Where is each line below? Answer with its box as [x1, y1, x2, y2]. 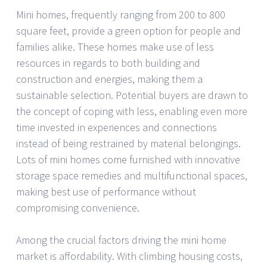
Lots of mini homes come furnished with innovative [16, 153, 240, 167]
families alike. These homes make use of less [16, 40, 214, 54]
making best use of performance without [16, 185, 196, 199]
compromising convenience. [16, 201, 139, 215]
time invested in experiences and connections [16, 120, 217, 135]
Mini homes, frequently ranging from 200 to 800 [16, 8, 225, 22]
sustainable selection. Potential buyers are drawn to [16, 88, 248, 103]
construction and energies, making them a [16, 72, 203, 86]
